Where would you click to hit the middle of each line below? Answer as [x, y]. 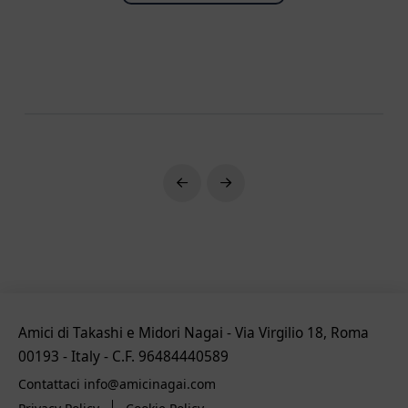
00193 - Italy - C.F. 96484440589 [123, 357]
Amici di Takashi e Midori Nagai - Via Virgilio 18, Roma [194, 333]
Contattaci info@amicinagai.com [117, 384]
